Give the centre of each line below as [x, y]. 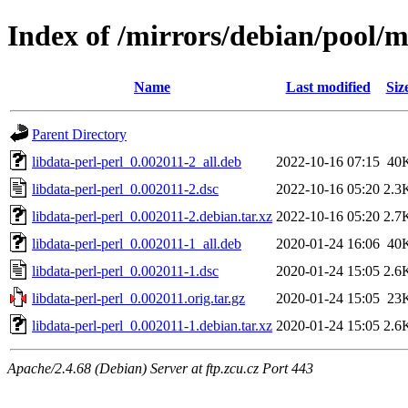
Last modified [328, 87]
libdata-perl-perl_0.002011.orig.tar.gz [138, 298]
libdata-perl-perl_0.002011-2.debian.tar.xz [152, 216]
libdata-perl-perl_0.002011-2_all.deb [137, 161]
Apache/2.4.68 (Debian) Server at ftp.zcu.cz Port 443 [160, 368]
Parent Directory [79, 134]
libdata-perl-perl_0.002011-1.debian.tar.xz [152, 325]
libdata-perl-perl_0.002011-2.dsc [125, 189]
